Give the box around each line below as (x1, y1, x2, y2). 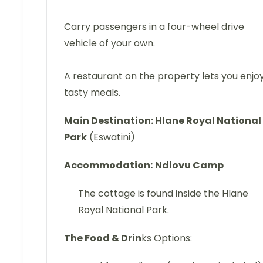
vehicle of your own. (64, 36, 155, 50)
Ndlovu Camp (155, 159, 224, 173)
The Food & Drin (64, 231, 141, 245)
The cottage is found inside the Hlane (78, 187, 248, 201)
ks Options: (141, 231, 192, 245)
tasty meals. (64, 86, 120, 100)
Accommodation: (64, 159, 153, 173)
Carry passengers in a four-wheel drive (64, 20, 244, 34)
